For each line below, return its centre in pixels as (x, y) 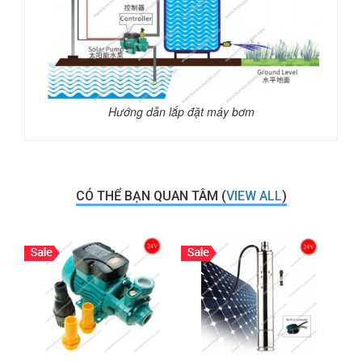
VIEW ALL (254, 196)
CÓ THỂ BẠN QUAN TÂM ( (151, 196)
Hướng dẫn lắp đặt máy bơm (181, 111)
